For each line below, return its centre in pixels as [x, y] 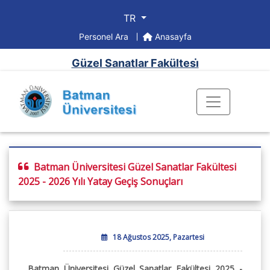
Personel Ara [105, 36]
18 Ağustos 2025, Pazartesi [159, 237]
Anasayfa [172, 36]
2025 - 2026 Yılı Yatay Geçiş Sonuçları [100, 182]
